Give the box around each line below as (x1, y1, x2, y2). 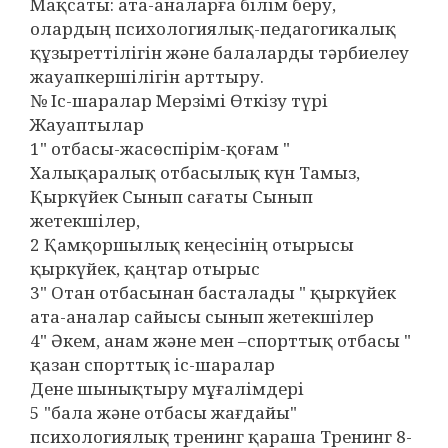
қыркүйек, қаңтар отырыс (30, 257, 260, 280)
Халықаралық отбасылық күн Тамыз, (30, 161, 360, 184)
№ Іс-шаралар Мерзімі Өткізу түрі (30, 89, 328, 112)
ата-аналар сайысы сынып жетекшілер (30, 305, 374, 328)
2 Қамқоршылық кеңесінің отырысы (30, 233, 354, 256)
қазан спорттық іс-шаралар (30, 353, 275, 376)
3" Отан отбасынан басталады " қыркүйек (30, 281, 396, 304)
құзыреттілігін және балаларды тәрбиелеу (30, 41, 409, 64)
